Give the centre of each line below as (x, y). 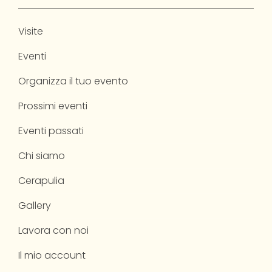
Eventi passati (51, 131)
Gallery (35, 206)
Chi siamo (42, 156)
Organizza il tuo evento (73, 81)
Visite (31, 31)
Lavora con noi (53, 230)
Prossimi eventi (53, 106)
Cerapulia (41, 181)
